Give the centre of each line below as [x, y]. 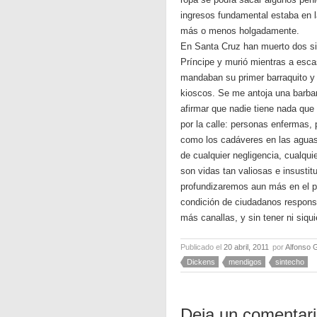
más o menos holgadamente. [240, 31]
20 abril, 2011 [246, 247]
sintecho [290, 262]
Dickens [201, 262]
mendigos [245, 262]
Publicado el [202, 247]
